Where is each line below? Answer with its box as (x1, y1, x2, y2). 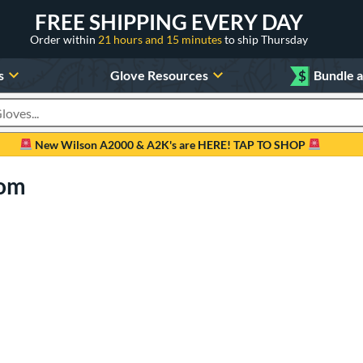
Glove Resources (109, 66, 208, 83)
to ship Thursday (224, 32, 308, 46)
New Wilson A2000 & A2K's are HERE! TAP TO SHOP (32, 137, 308, 152)
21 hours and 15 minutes (98, 32, 224, 46)
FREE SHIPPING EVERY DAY (35, 8, 303, 35)
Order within (30, 32, 98, 46)
